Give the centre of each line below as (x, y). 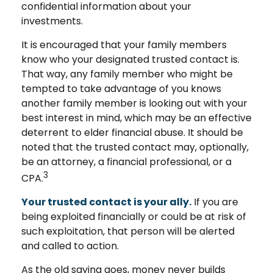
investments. (52, 21)
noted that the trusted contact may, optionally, (135, 147)
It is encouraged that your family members (124, 44)
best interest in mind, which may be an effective (136, 118)
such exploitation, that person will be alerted (128, 231)
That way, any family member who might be (127, 74)
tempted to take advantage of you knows (121, 88)
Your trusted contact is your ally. (106, 202)
